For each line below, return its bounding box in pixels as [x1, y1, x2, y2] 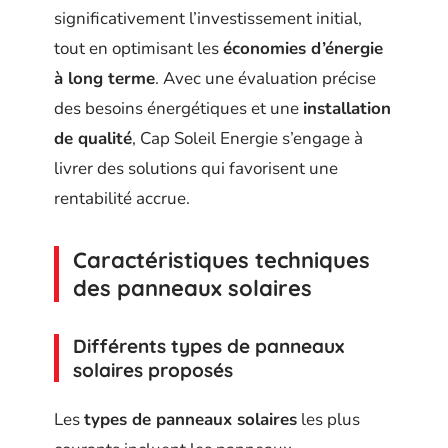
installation [303, 97, 391, 120]
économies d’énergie [223, 37, 383, 60]
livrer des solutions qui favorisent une [54, 157, 338, 180]
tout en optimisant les [54, 37, 223, 60]
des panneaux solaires [73, 274, 312, 302]
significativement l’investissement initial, [54, 7, 362, 30]
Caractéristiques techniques [73, 246, 370, 274]
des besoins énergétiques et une [54, 97, 303, 120]
